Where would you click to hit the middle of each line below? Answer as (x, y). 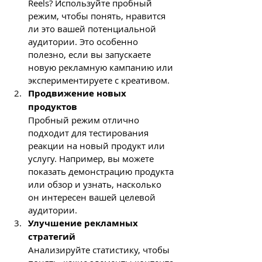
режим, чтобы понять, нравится (98, 15)
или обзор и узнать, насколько (96, 184)
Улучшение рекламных (84, 223)
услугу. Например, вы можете (92, 158)
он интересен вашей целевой (93, 197)
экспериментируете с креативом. (99, 80)
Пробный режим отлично (85, 120)
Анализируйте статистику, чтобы (100, 249)
